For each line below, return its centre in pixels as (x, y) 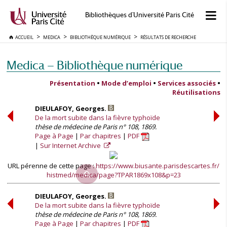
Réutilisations (196, 92)
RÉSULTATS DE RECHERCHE (168, 37)
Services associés (187, 83)
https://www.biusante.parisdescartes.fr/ (158, 166)
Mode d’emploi (126, 83)
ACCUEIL (23, 37)
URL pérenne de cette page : (52, 166)
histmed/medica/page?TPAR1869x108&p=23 (113, 175)
